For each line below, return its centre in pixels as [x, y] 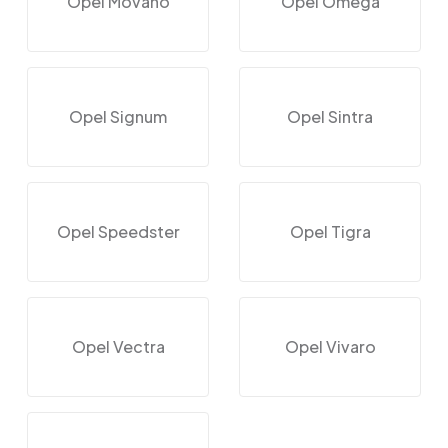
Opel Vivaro [330, 346]
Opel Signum [118, 116]
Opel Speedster [118, 231]
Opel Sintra [330, 116]
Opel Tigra [330, 231]
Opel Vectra [118, 346]
